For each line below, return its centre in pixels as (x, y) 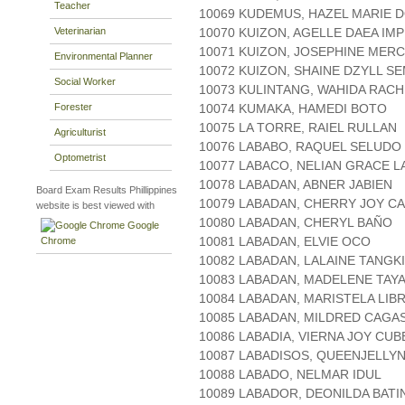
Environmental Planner (104, 56)
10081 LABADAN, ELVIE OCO (285, 242)
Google (142, 225)
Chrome (58, 240)
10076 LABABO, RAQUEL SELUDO (300, 147)
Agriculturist (80, 132)
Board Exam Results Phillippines (107, 190)
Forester (73, 106)
